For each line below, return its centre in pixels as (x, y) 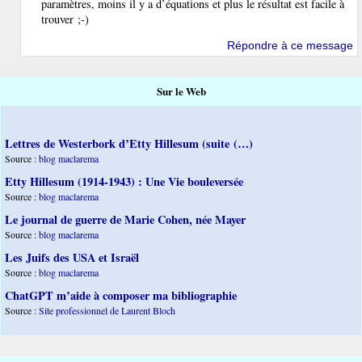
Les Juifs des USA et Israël (72, 257)
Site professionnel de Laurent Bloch (107, 310)
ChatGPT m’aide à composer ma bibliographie (121, 295)
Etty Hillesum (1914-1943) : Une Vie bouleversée (124, 181)
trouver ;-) (65, 19)
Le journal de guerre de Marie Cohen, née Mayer (125, 219)
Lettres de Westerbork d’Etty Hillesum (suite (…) (129, 143)
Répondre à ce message (290, 45)
